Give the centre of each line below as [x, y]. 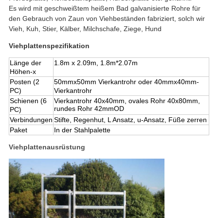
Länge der [25, 63]
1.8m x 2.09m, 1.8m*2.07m [96, 63]
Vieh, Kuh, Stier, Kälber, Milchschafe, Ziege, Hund [85, 29]
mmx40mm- [180, 82]
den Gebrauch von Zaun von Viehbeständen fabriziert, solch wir [107, 19]
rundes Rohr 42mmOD [89, 109]
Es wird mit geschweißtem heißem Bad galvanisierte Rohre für [104, 9]
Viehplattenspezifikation [49, 46]
